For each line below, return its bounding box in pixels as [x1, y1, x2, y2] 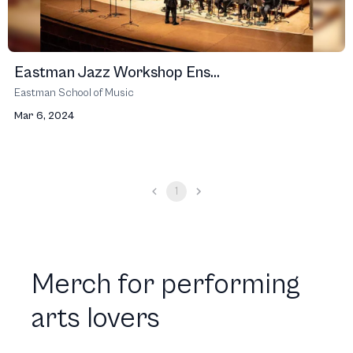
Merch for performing [32, 269, 300, 302]
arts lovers [32, 303, 160, 336]
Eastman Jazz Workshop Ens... [14, 64, 220, 82]
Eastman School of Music [14, 87, 134, 99]
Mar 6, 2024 [14, 110, 74, 122]
